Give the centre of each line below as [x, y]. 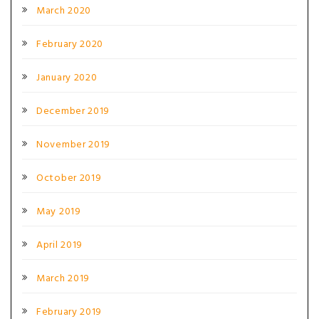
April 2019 [59, 245]
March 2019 [63, 279]
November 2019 [74, 145]
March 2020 [64, 11]
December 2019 [73, 111]
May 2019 [59, 212]
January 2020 [67, 78]
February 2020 [70, 45]
